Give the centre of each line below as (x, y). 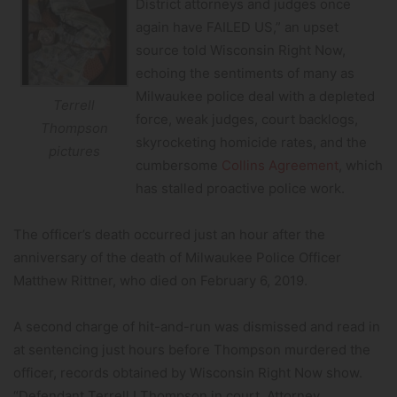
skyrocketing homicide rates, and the (251, 143)
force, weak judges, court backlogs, (246, 120)
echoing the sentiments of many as (245, 74)
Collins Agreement (280, 166)
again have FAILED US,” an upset (237, 27)
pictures (74, 151)
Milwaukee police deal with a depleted (255, 97)
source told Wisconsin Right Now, (240, 51)
